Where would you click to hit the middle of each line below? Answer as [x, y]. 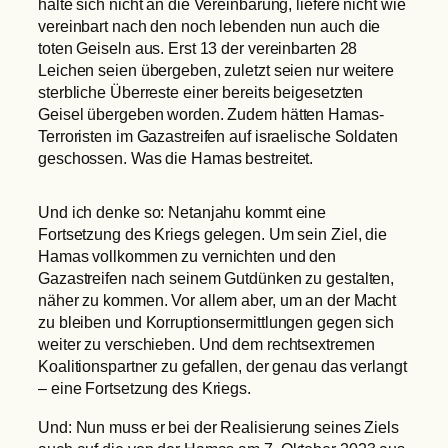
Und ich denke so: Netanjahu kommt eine [182, 212]
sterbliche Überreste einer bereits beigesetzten [201, 91]
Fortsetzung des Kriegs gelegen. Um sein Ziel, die [213, 234]
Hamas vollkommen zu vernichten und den [187, 256]
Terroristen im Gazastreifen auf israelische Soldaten [218, 135]
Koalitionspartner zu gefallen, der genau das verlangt [222, 366]
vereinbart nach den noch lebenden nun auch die [209, 25]
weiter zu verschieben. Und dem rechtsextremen [206, 344]
